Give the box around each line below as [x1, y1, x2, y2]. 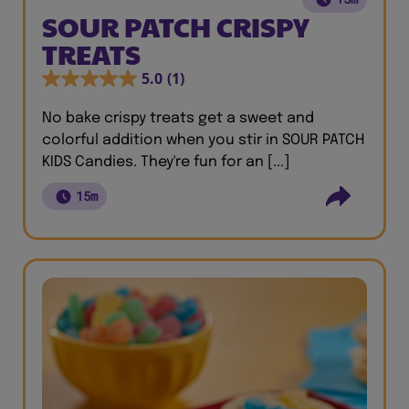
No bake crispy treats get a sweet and [42, 110, 314, 126]
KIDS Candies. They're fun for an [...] [42, 154, 289, 170]
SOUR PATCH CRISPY [42, 7, 309, 45]
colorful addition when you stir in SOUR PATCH [42, 132, 364, 148]
